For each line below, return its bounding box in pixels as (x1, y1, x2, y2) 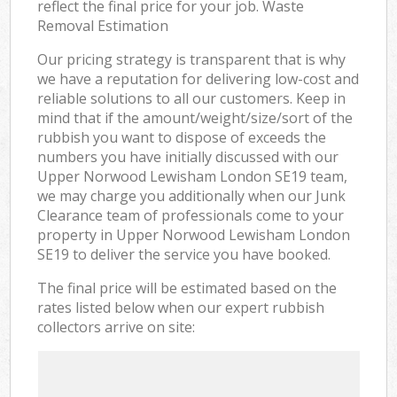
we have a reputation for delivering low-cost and (37, 68, 360, 89)
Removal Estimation (37, 15, 169, 35)
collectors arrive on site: (37, 316, 196, 337)
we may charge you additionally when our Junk (37, 185, 346, 206)
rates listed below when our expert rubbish (37, 297, 325, 317)
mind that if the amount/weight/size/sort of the (37, 107, 354, 128)
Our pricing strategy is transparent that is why (37, 49, 346, 69)
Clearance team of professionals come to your (37, 205, 345, 225)
